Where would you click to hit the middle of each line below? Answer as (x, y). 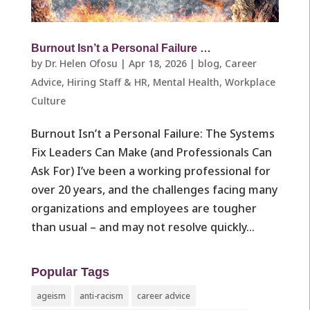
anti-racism (101, 296)
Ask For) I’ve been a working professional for (151, 171)
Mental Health (186, 82)
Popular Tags (70, 272)
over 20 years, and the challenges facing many (154, 190)
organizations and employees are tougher (144, 209)
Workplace (250, 82)
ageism (51, 296)
